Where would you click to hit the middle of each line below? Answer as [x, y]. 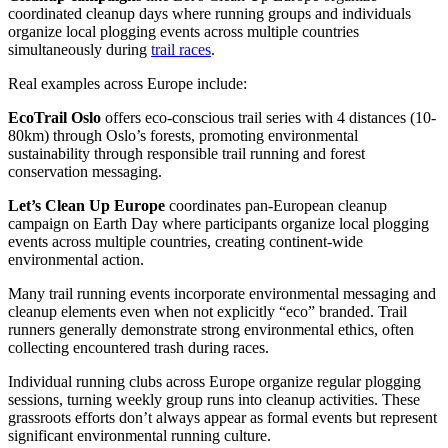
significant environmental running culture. [139, 436]
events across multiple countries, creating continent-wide [185, 242]
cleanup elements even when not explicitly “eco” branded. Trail [207, 312]
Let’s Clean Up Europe [86, 206]
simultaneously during [79, 50]
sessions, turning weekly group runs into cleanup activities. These [214, 400]
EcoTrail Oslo [54, 118]
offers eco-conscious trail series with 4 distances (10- [268, 118]
